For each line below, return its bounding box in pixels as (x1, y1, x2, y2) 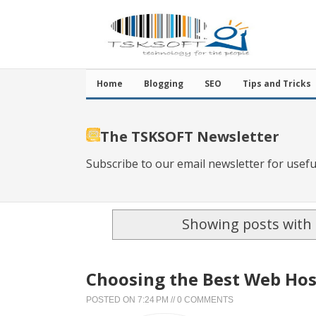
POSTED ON (86, 294, 138, 305)
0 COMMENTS (177, 294, 233, 305)
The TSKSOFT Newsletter (100, 127, 279, 146)
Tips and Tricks (243, 78, 311, 90)
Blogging (144, 78, 183, 90)
